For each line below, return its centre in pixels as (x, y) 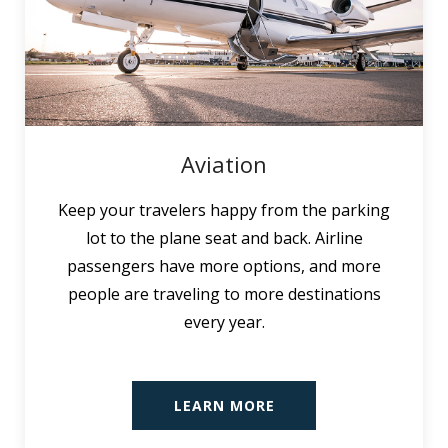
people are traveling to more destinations (224, 293)
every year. (224, 321)
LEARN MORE (224, 405)
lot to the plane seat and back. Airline (224, 237)
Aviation (224, 163)
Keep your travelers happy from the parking (224, 209)
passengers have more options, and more (224, 265)
